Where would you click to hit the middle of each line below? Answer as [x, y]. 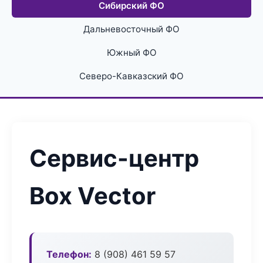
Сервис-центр [114, 158]
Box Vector [92, 196]
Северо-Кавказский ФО [131, 76]
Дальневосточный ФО [131, 29]
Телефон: [69, 254]
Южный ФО [131, 53]
